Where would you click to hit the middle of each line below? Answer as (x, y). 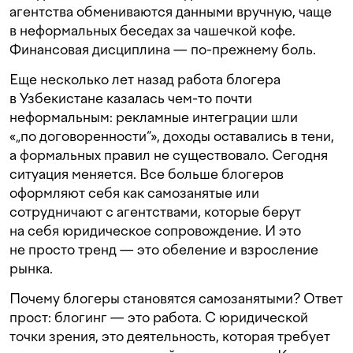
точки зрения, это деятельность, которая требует (170, 336)
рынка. (31, 269)
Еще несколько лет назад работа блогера (145, 80)
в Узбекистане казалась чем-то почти (131, 98)
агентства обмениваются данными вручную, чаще (171, 12)
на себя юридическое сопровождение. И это (155, 231)
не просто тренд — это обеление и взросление (164, 250)
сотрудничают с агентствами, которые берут (155, 212)
